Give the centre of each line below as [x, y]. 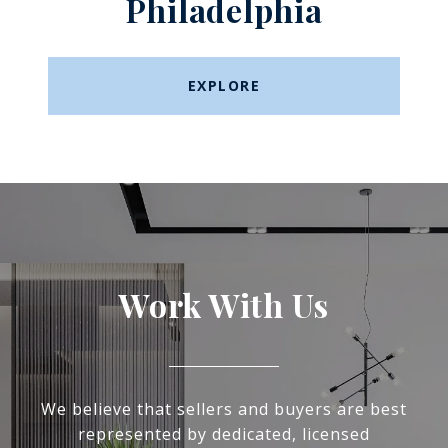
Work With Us [224, 305]
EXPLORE [224, 86]
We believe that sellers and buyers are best [224, 409]
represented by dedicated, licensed [224, 434]
